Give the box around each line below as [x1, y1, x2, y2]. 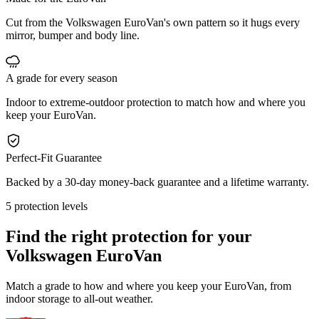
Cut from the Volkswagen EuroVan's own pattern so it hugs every [6, 16, 300, 28]
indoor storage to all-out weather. [6, 292, 153, 305]
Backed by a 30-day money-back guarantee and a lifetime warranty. [6, 175, 309, 188]
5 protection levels [6, 199, 88, 212]
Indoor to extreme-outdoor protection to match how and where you [6, 95, 305, 108]
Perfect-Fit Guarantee [6, 151, 102, 164]
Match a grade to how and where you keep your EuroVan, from [6, 279, 291, 292]
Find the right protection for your [6, 226, 252, 246]
